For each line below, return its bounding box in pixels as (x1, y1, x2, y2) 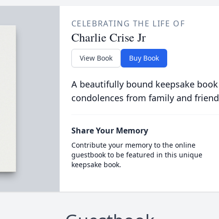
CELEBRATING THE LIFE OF (71, 18, 185, 29)
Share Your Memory (71, 125, 148, 136)
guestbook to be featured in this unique (71, 150, 202, 159)
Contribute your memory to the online (71, 140, 196, 150)
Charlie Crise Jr (71, 29, 146, 45)
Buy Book (129, 53, 159, 63)
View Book (79, 53, 112, 63)
